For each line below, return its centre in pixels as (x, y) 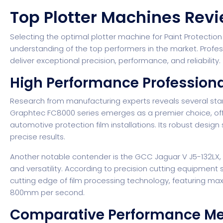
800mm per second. (48, 193)
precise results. (38, 137)
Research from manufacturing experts (80, 101)
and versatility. (38, 169)
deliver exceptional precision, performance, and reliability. (115, 61)
